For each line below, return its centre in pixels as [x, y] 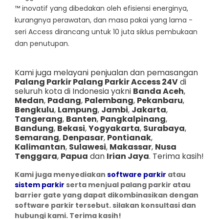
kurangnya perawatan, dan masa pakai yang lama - [104, 20]
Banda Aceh [158, 91]
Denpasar [83, 137]
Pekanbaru [160, 100]
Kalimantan [40, 147]
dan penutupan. [42, 43]
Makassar [131, 147]
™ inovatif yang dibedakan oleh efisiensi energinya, [101, 8]
